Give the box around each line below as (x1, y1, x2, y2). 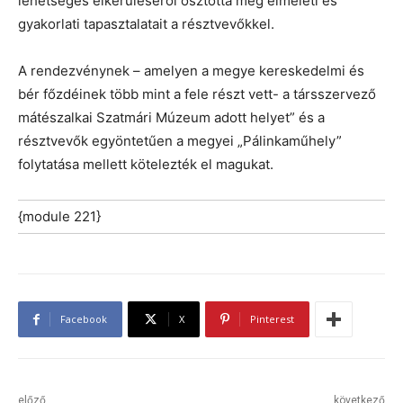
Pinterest (250, 312, 294, 327)
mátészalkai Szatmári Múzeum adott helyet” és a (18, 109, 325, 127)
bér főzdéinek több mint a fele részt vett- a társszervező (18, 85, 376, 103)
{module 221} (18, 208, 101, 226)
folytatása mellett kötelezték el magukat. (18, 156, 273, 174)
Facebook (60, 312, 107, 327)
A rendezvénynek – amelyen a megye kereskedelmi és (18, 62, 364, 80)
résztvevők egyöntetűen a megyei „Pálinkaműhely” (18, 132, 342, 150)
